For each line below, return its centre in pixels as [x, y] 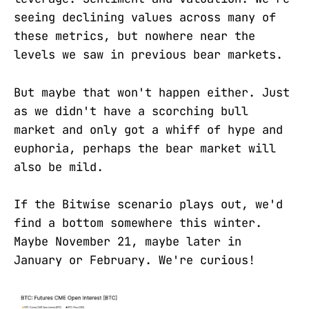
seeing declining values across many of [145, 18]
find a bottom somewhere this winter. [138, 222]
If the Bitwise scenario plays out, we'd [148, 204]
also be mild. [59, 167]
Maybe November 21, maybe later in [128, 241]
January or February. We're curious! [134, 260]
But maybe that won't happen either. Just [152, 92]
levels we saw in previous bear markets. [148, 55]
